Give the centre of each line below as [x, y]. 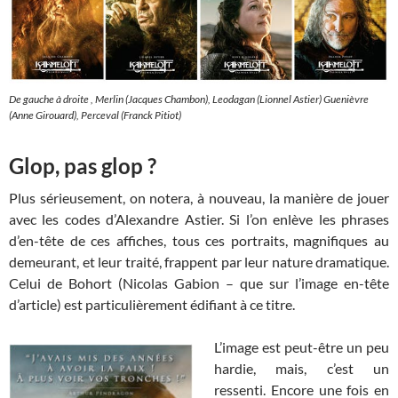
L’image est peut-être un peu [302, 346]
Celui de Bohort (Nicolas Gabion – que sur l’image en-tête [199, 283]
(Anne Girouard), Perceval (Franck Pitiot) [95, 115]
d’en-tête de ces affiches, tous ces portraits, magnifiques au [199, 240]
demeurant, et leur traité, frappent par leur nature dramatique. [199, 261]
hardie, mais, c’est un [302, 368]
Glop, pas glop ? [83, 165]
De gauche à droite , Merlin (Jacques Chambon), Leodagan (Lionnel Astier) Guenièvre [189, 99]
